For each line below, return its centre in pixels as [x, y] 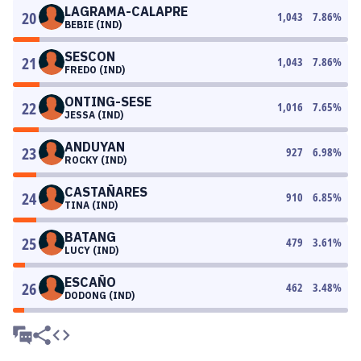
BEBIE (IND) [93, 25]
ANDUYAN [95, 147]
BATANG [90, 237]
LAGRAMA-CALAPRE [126, 11]
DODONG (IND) [100, 295]
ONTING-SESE [108, 102]
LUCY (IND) [91, 250]
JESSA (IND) [94, 115]
